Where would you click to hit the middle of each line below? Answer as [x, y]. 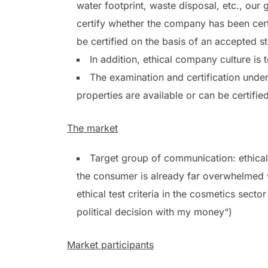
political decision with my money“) [154, 212]
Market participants [110, 245]
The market [92, 128]
